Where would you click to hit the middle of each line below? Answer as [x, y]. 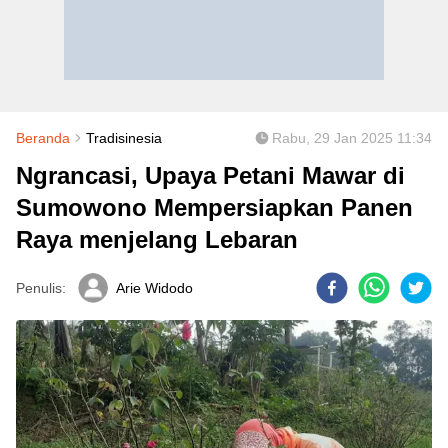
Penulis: [41, 288]
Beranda [43, 138]
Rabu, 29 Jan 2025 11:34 [352, 138]
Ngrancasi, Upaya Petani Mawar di [210, 175]
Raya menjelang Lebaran [157, 239]
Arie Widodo [154, 288]
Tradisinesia [124, 138]
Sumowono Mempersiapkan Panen [214, 207]
